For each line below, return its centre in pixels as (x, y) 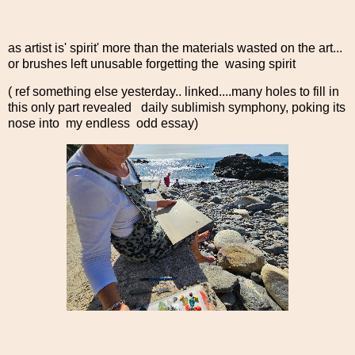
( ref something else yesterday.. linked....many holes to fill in (174, 92)
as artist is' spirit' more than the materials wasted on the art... (175, 48)
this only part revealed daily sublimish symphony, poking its (177, 108)
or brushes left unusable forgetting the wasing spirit (153, 63)
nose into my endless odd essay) (103, 124)
